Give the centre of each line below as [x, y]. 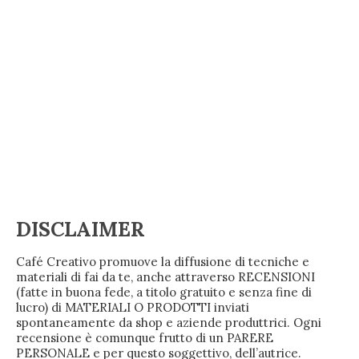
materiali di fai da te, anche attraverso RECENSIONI [165, 277]
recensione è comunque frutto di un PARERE [145, 338]
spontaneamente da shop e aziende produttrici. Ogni [169, 323]
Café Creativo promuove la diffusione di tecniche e [163, 262]
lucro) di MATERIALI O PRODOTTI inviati [133, 308]
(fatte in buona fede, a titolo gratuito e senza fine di [164, 292]
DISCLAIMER [81, 230]
